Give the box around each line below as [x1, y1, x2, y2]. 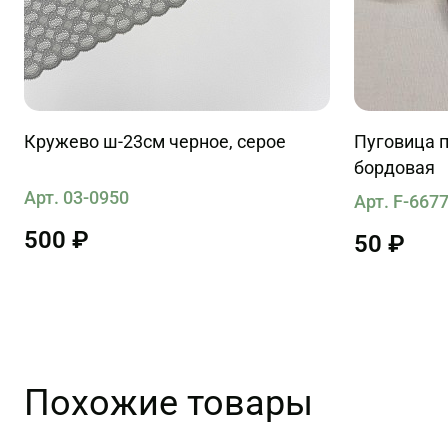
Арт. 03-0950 [24, 186, 129, 208]
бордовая [354, 157, 435, 178]
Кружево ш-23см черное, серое [24, 131, 286, 152]
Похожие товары [24, 382, 313, 424]
